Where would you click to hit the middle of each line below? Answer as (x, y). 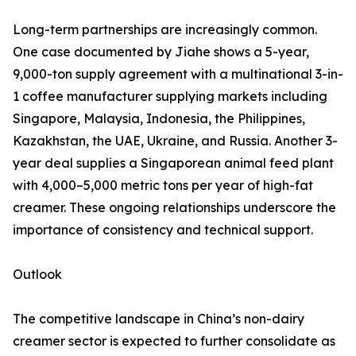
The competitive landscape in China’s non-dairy (159, 319)
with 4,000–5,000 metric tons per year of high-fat (163, 186)
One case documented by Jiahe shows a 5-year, (161, 52)
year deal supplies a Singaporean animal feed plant (173, 163)
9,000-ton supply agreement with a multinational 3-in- (178, 74)
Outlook (37, 275)
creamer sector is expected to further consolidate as (174, 341)
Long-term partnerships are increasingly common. (165, 30)
